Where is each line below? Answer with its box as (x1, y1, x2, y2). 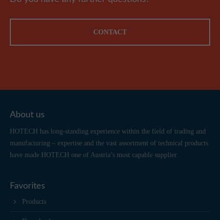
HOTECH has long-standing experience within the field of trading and (10, 128, 206, 135)
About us (10, 110, 45, 119)
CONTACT (93, 28, 127, 36)
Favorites (10, 182, 46, 191)
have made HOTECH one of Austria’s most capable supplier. (10, 151, 179, 159)
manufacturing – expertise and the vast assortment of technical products (10, 139, 209, 147)
